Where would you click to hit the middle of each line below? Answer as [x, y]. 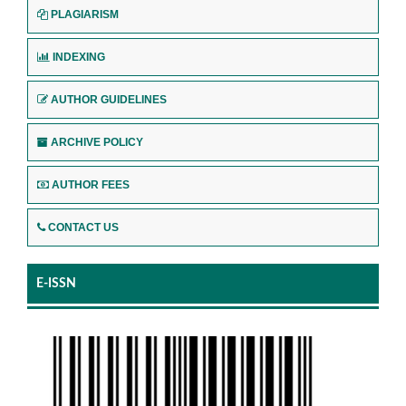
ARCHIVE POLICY [97, 142]
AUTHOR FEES [91, 184]
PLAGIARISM [85, 14]
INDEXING [79, 57]
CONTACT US [83, 227]
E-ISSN [56, 283]
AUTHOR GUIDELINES [109, 99]
